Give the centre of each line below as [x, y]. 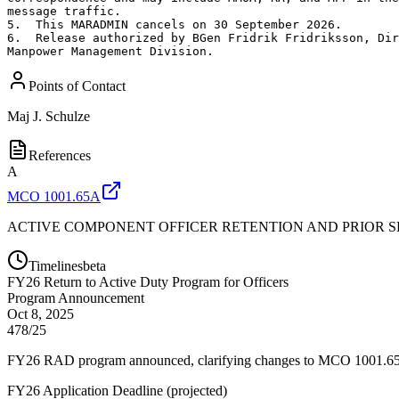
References [60, 155]
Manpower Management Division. [110, 51]
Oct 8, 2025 [41, 313]
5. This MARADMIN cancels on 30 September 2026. [175, 24]
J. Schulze [61, 116]
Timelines [56, 265]
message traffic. [64, 11]
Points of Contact [77, 85]
